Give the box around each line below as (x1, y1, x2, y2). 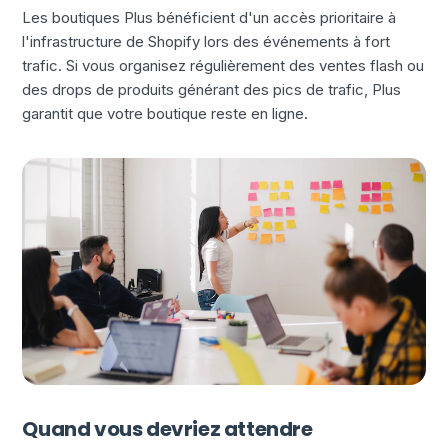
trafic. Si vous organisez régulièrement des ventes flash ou (22, 56, 425, 76)
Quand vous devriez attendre (22, 415, 313, 444)
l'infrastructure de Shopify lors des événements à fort (22, 32, 391, 52)
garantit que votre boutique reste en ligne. (22, 104, 309, 124)
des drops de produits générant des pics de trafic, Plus (22, 80, 402, 100)
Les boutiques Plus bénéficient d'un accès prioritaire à (22, 8, 397, 28)
